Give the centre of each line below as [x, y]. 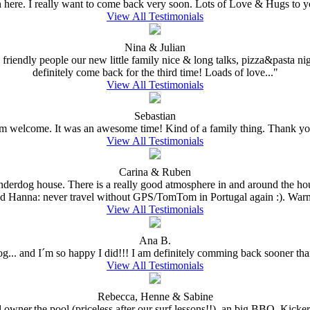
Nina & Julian [155, 47]
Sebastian [155, 116]
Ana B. [155, 240]
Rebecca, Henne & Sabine [155, 296]
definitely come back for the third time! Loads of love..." [155, 72]
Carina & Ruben [155, 172]
